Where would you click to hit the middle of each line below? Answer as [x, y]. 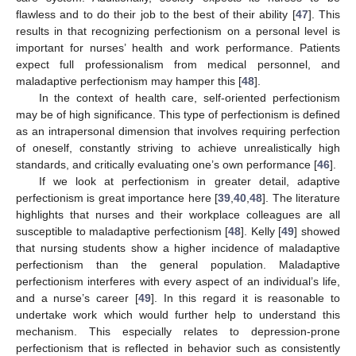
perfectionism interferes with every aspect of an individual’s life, [178, 282]
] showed [317, 232]
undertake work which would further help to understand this [178, 315]
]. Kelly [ [261, 232]
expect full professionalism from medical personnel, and [178, 65]
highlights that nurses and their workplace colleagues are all [178, 215]
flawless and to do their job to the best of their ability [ [156, 15]
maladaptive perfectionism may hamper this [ [129, 81]
